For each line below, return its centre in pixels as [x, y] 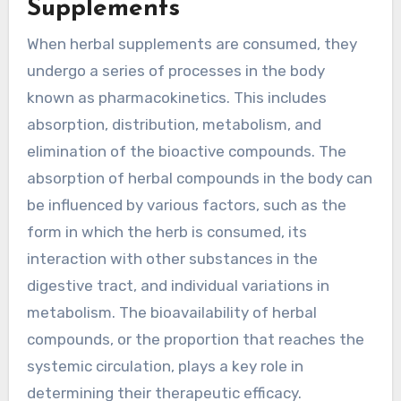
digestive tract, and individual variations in [178, 286]
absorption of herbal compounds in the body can [199, 179]
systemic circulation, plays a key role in [165, 367]
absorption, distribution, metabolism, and [174, 125]
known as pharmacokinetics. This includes [176, 98]
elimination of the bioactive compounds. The [186, 152]
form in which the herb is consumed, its [166, 232]
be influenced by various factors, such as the [186, 205]
